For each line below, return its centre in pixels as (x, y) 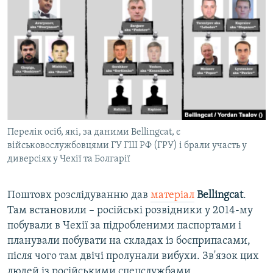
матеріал (172, 195)
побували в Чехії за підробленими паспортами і (124, 225)
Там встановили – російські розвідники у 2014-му (130, 210)
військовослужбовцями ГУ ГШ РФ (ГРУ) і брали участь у (127, 145)
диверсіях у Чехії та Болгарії (69, 159)
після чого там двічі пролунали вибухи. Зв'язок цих (133, 256)
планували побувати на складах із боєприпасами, (129, 241)
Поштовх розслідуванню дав (79, 195)
